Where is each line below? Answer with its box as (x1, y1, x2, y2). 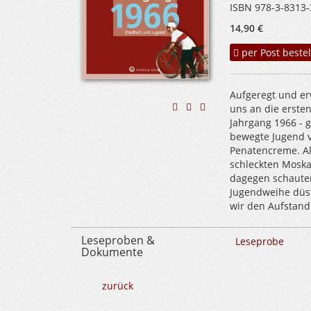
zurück (102, 279, 133, 292)
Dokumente (81, 244, 143, 260)
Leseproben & (81, 233, 155, 248)
